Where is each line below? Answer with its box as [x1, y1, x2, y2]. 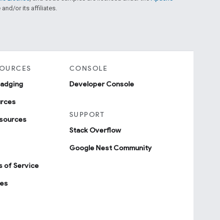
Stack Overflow [69, 125, 121, 135]
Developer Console [69, 79, 134, 88]
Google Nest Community [69, 143, 152, 152]
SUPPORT [69, 110, 105, 119]
